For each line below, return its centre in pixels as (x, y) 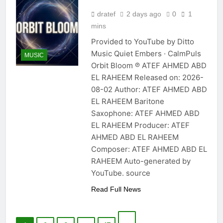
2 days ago (144, 14)
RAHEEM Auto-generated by (141, 161)
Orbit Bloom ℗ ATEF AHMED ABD (149, 66)
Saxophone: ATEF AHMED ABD (145, 113)
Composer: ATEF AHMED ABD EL (149, 149)
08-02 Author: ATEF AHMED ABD (149, 90)
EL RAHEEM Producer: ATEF (140, 125)
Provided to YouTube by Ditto (142, 42)
